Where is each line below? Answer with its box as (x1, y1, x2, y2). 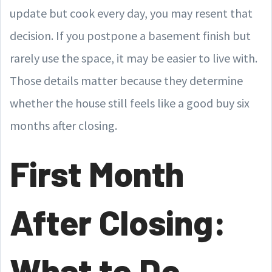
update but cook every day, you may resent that (10, 5, 253, 21)
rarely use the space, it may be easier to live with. (10, 50, 257, 66)
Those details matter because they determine (10, 72, 243, 88)
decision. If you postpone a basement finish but (10, 27, 251, 43)
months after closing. (10, 117, 117, 133)
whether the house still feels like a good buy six (10, 95, 250, 110)
